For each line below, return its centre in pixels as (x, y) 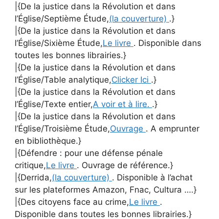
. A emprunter (173, 128)
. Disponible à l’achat (152, 177)
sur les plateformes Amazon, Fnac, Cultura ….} (106, 189)
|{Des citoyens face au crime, (72, 202)
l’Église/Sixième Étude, (59, 43)
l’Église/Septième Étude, (62, 18)
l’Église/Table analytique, (63, 79)
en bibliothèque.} (48, 141)
